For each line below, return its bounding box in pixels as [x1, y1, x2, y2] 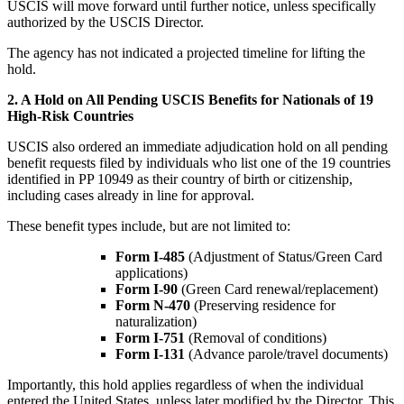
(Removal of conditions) [185, 329, 326, 345]
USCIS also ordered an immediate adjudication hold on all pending [7, 138, 388, 154]
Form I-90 [115, 280, 178, 297]
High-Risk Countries [7, 107, 133, 124]
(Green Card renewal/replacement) [178, 280, 378, 297]
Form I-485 [115, 248, 185, 264]
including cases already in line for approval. [7, 187, 254, 203]
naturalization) [115, 313, 197, 329]
